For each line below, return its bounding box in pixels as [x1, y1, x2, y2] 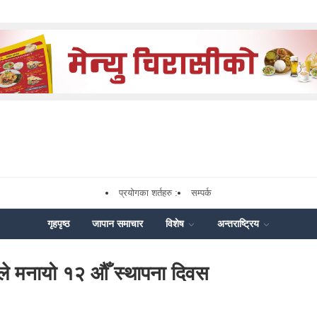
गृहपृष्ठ [47, 218, 69, 229]
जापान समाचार [92, 218, 143, 229]
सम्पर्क [191, 188, 212, 198]
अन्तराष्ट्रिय [217, 218, 262, 229]
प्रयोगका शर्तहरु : [119, 188, 178, 198]
